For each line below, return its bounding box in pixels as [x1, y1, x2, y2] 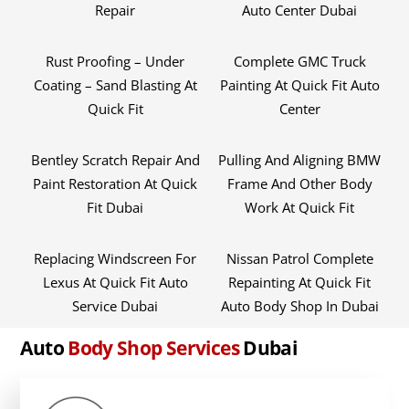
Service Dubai [72, 297, 159, 316]
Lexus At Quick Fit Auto [42, 273, 188, 292]
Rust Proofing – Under [46, 52, 185, 71]
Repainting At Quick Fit [228, 273, 372, 292]
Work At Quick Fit [245, 198, 355, 217]
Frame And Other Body [226, 174, 372, 194]
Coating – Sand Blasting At [33, 76, 197, 95]
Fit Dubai [87, 198, 144, 217]
